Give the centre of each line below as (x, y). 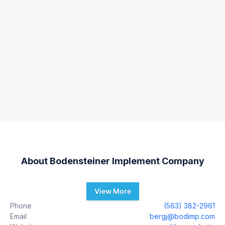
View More (113, 191)
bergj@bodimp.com (182, 216)
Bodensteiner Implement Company (127, 161)
